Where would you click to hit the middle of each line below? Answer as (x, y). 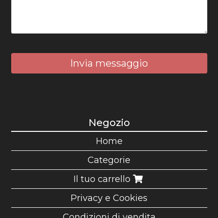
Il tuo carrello (103, 179)
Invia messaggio (109, 64)
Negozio (109, 122)
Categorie (109, 160)
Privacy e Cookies (109, 198)
